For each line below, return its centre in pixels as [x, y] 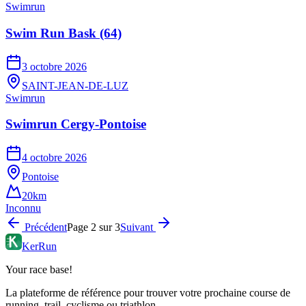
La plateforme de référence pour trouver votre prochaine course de [148, 292]
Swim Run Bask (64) [64, 33]
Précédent [44, 227]
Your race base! [39, 269]
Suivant [138, 227]
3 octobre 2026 [54, 66]
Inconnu [23, 208]
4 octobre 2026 [54, 157]
